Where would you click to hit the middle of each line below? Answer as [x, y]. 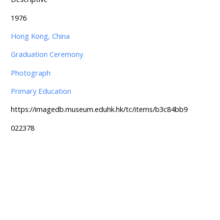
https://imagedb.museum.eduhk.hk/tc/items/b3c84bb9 [99, 109]
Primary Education [41, 91]
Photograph [30, 72]
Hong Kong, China [40, 36]
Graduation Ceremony [47, 54]
